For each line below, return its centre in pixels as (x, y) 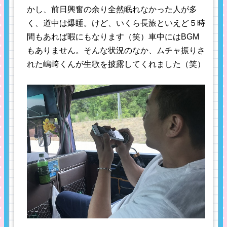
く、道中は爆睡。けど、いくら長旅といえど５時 (116, 23)
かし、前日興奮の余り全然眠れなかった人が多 (112, 10)
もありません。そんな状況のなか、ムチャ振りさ (116, 51)
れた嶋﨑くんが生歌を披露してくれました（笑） (116, 64)
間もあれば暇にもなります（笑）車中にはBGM (113, 37)
